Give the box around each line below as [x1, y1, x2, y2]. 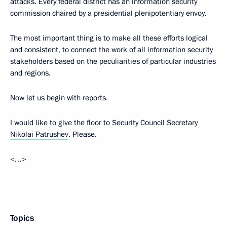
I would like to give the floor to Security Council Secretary [10, 118, 198, 128]
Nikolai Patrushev [10, 129, 68, 139]
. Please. [68, 129, 97, 139]
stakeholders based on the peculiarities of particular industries [10, 56, 216, 66]
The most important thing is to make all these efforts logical [10, 33, 208, 43]
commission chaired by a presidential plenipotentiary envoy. [10, 8, 207, 18]
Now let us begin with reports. [10, 93, 108, 103]
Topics [10, 212, 34, 224]
